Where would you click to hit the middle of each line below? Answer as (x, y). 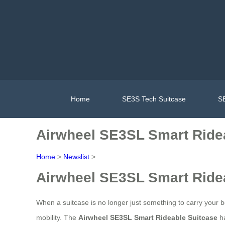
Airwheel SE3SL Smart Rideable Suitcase (148, 217)
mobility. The (57, 217)
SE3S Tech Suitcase (154, 99)
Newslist (76, 157)
